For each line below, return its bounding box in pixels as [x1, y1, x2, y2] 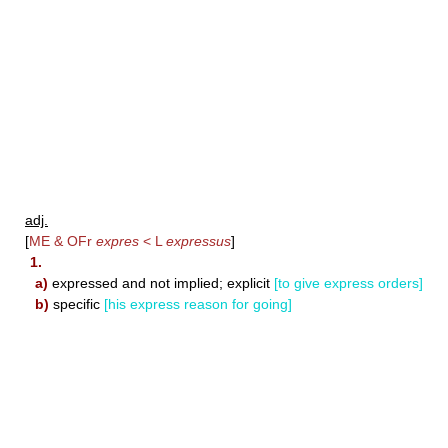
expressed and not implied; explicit [48, 274, 274, 291]
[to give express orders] [274, 274, 423, 291]
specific [49, 295, 104, 312]
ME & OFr [29, 232, 96, 249]
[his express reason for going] [104, 295, 292, 312]
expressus [166, 232, 231, 249]
